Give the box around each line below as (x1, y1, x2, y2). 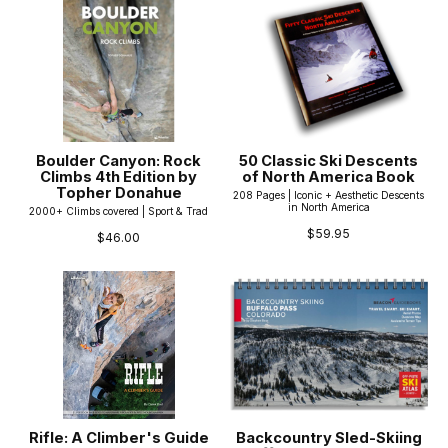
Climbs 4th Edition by (40, 168, 198, 187)
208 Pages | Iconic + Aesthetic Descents (233, 189, 425, 202)
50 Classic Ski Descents (239, 152, 419, 171)
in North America (287, 201, 370, 214)
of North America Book (242, 168, 416, 187)
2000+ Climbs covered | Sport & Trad (29, 205, 209, 218)
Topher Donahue (55, 184, 182, 203)
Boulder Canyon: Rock (36, 152, 202, 171)
